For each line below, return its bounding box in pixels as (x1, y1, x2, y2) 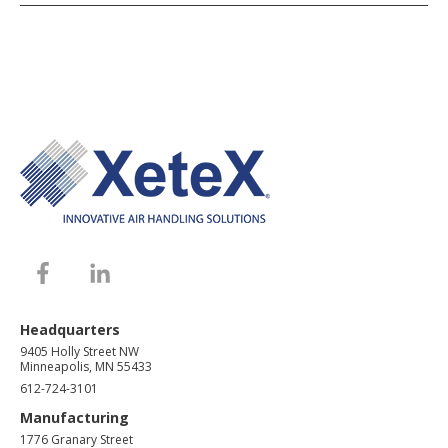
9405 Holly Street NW (20, 343, 139, 361)
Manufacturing (20, 408, 129, 428)
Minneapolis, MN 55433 (20, 358, 152, 376)
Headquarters (20, 320, 120, 340)
